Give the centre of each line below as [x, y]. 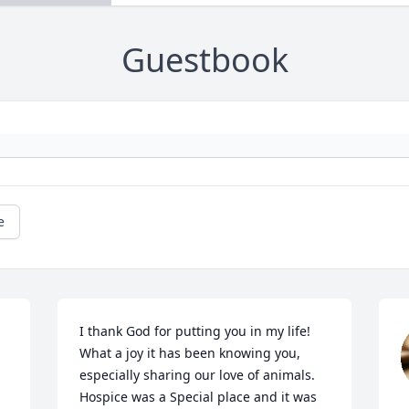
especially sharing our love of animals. [198, 375]
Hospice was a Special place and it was [199, 397]
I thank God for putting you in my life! [195, 331]
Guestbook [204, 60]
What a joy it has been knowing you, [190, 353]
